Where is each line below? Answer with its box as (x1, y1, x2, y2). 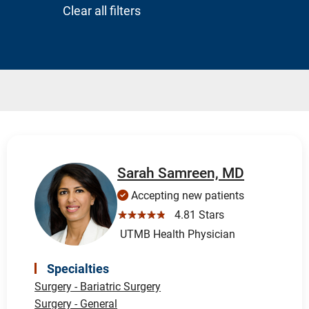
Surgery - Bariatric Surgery (34, 279, 161, 293)
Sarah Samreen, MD (117, 164, 245, 181)
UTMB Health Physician (117, 227, 236, 241)
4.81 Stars (169, 208, 225, 221)
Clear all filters (63, 3, 141, 18)
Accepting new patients (128, 188, 245, 202)
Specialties (47, 261, 110, 276)
